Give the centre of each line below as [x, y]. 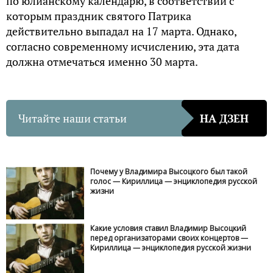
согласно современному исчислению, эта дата [123, 47]
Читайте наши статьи [73, 118]
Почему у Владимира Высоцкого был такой [169, 172]
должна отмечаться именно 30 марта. [102, 62]
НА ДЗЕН [224, 118]
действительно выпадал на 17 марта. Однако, [121, 31]
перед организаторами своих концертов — [169, 238]
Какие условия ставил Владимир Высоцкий [168, 228]
